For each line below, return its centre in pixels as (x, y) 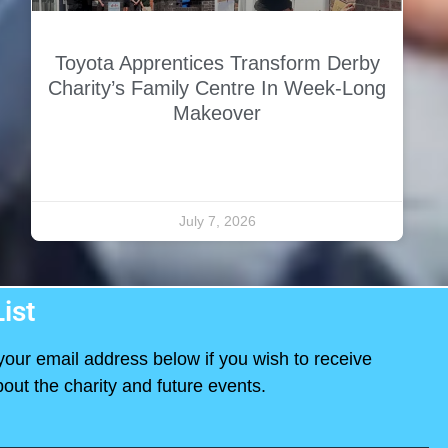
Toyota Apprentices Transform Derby (217, 63)
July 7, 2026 (217, 221)
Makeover (217, 113)
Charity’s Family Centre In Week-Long (217, 88)
